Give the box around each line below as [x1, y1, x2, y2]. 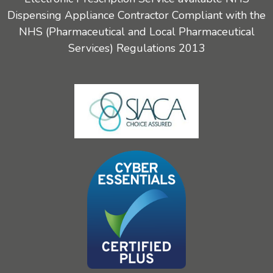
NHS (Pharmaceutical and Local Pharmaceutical [18, 24, 255, 40]
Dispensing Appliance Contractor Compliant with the [7, 8, 266, 23]
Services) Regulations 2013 [68, 41, 205, 56]
